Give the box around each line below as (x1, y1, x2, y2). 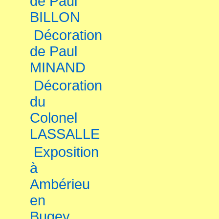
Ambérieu (30, 176, 90, 192)
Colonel (30, 110, 77, 126)
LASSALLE (30, 126, 100, 142)
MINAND (30, 60, 86, 75)
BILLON (30, 9, 80, 25)
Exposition (34, 144, 99, 160)
